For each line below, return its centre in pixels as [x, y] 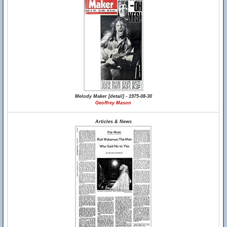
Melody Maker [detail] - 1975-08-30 [113, 96]
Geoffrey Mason [113, 103]
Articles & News [113, 122]
